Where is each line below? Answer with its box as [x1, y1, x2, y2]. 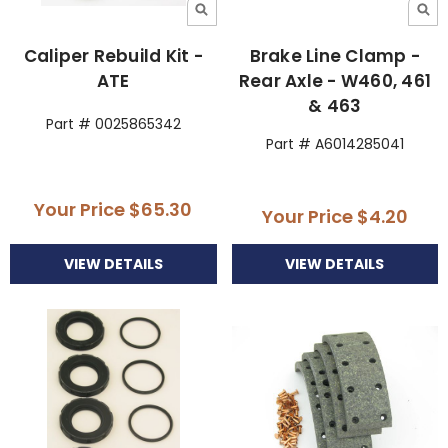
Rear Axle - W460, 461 [238, 68, 431, 93]
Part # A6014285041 [265, 133, 404, 154]
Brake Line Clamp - [249, 43, 421, 68]
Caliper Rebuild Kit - [23, 43, 203, 68]
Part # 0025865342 [45, 113, 181, 134]
